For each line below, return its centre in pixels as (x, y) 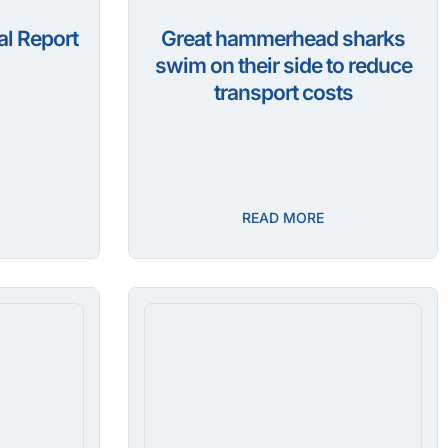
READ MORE (283, 218)
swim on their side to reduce (283, 66)
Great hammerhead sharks (283, 39)
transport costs (283, 93)
